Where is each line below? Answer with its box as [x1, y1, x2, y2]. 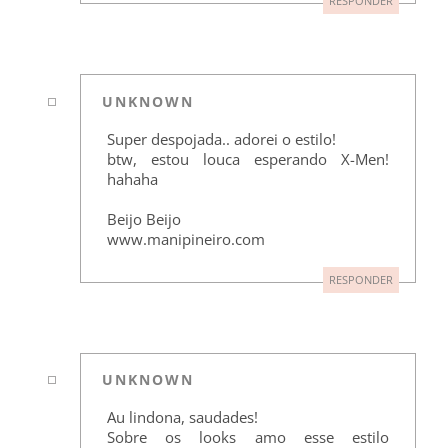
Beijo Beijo [106, 208, 181, 229]
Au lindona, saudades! [106, 407, 258, 428]
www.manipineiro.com [106, 228, 265, 249]
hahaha [106, 168, 158, 189]
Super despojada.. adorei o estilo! [106, 128, 336, 149]
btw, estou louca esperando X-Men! [106, 148, 390, 169]
